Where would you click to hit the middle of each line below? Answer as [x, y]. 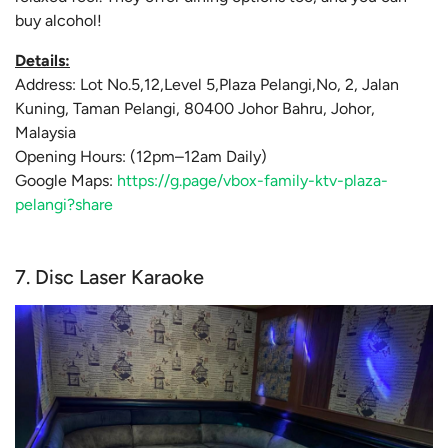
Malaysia [45, 133]
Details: [42, 61]
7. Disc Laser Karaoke [109, 277]
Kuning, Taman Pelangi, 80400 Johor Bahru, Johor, [195, 109]
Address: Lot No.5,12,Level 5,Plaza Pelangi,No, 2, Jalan [207, 85]
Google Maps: [66, 181]
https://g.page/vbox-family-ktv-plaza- [252, 181]
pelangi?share [64, 205]
